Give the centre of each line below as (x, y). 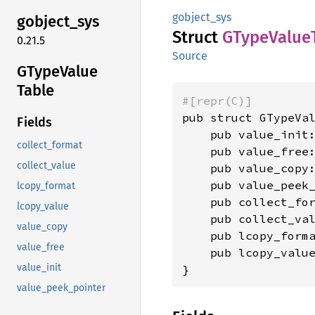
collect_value (46, 166)
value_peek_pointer (61, 288)
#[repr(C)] (217, 101)
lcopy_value (43, 207)
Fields (34, 123)
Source (190, 56)
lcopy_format (46, 186)
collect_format (50, 146)
